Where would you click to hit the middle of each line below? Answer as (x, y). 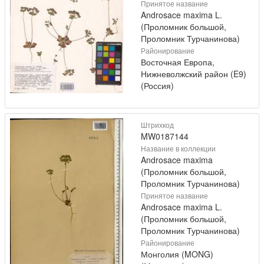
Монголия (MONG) (177, 254)
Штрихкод (157, 124)
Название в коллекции (178, 148)
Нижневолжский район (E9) (194, 73)
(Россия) (157, 85)
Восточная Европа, (178, 62)
